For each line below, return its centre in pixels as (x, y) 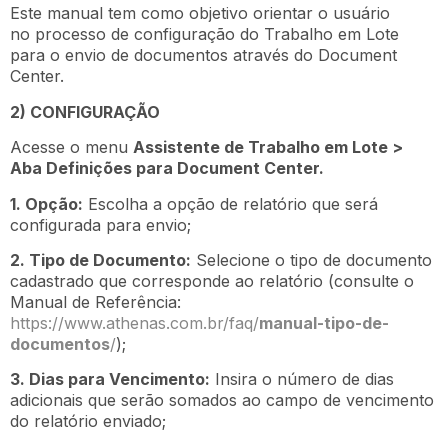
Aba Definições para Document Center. (167, 168)
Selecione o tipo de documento (311, 260)
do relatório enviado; (88, 421)
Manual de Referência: (95, 302)
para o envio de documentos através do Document (203, 55)
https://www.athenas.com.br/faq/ (134, 323)
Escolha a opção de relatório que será (230, 203)
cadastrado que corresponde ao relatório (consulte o (212, 281)
